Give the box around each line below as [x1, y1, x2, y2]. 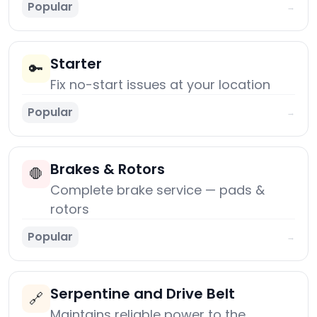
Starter [50, 54, 102, 74]
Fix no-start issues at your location [50, 76, 270, 94]
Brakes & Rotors [50, 159, 165, 180]
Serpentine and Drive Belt [50, 284, 235, 304]
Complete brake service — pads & [50, 181, 265, 200]
